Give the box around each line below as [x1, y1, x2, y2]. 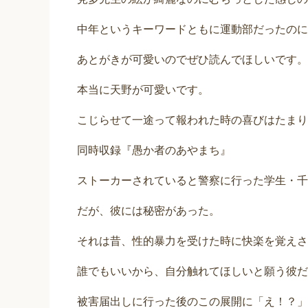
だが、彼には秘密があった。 [77, 205, 220, 217]
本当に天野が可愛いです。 [77, 84, 209, 96]
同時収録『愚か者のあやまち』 [77, 144, 231, 157]
